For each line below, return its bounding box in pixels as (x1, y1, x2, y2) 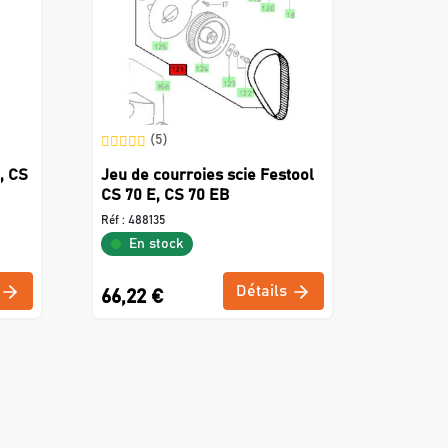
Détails (236, 283, 291, 300)
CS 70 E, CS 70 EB (101, 187, 229, 204)
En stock (129, 237, 183, 252)
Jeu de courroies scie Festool (101, 167, 314, 184)
